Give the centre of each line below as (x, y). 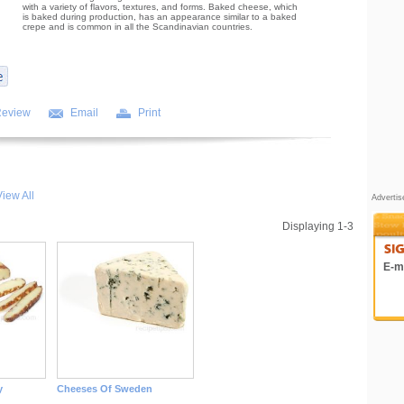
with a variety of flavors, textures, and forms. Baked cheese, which (160, 7)
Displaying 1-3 (317, 226)
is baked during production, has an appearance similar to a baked (159, 17)
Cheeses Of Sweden (104, 389)
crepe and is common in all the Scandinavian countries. (137, 27)
